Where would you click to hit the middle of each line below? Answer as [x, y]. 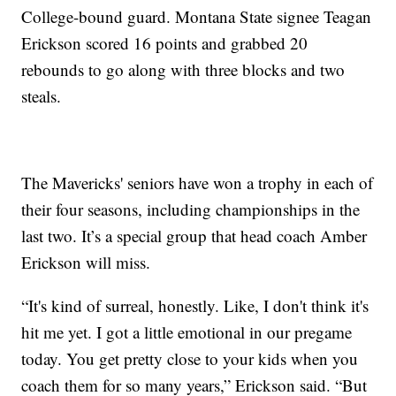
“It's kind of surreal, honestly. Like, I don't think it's [195, 305]
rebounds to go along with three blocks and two [183, 69]
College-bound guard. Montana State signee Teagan [197, 16]
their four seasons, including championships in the [191, 209]
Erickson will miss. [86, 262]
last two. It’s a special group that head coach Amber [194, 235]
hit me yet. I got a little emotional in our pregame [187, 331]
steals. [42, 95]
